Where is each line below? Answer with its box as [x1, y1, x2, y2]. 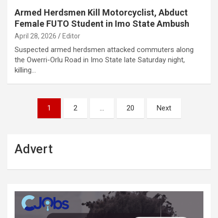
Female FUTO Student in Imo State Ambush [15, 18, 189, 29]
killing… [15, 66, 36, 75]
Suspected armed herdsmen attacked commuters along [15, 45, 194, 54]
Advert [15, 142, 53, 157]
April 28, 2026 [15, 32, 56, 40]
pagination [7, 114, 65, 128]
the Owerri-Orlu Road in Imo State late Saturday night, [15, 55, 185, 65]
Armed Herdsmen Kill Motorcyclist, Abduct [15, 7, 188, 18]
